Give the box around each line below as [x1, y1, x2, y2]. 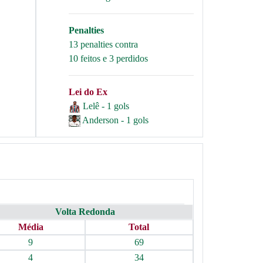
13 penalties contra [69, 39, 138, 49]
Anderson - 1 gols [82, 115, 149, 125]
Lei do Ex [69, 87, 107, 97]
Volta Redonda [55, 207, 115, 217]
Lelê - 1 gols [83, 101, 129, 111]
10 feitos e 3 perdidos [69, 53, 148, 63]
